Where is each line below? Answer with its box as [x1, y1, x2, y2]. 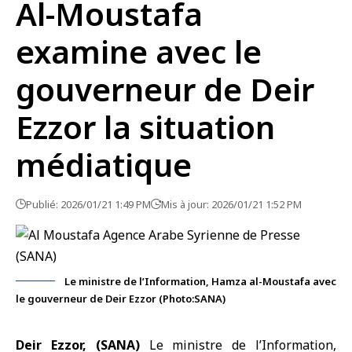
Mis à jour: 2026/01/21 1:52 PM [161, 197, 302, 211]
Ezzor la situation [16, 105, 275, 148]
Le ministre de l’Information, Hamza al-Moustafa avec [64, 274, 336, 288]
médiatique [16, 143, 192, 186]
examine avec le [16, 30, 262, 73]
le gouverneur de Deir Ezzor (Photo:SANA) [16, 291, 225, 306]
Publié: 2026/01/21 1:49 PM [26, 197, 151, 211]
